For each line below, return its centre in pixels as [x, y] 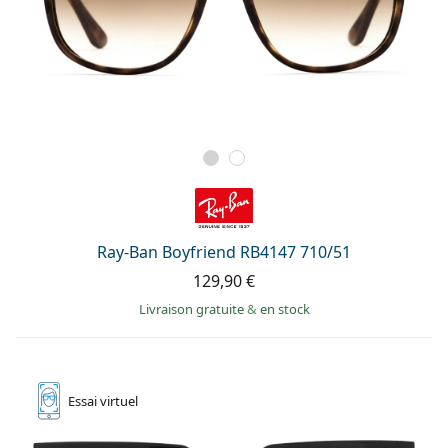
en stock [284, 309]
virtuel [119, 401]
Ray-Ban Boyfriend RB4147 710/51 [224, 252]
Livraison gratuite [192, 309]
